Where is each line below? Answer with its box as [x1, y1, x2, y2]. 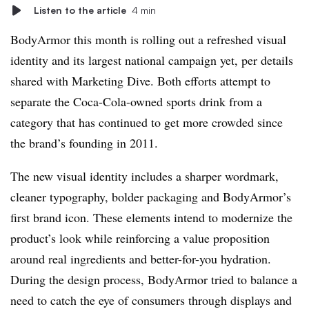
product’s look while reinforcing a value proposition [10, 230, 270, 246]
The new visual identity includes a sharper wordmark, [10, 168, 279, 184]
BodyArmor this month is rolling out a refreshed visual [10, 31, 286, 48]
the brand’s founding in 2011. [10, 134, 158, 151]
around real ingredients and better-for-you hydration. [10, 250, 271, 267]
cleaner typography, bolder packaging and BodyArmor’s [10, 188, 291, 205]
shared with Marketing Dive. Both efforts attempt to [10, 72, 270, 89]
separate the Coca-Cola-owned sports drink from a [10, 93, 262, 110]
